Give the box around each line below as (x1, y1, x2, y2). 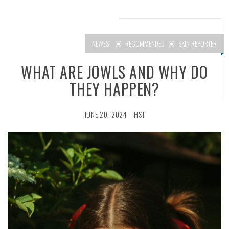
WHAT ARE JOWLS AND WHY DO (21, 60, 208, 83)
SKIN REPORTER (178, 38, 217, 49)
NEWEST (92, 38, 111, 49)
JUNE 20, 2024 (84, 108, 127, 120)
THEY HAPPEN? (70, 77, 159, 100)
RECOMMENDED (125, 38, 165, 49)
